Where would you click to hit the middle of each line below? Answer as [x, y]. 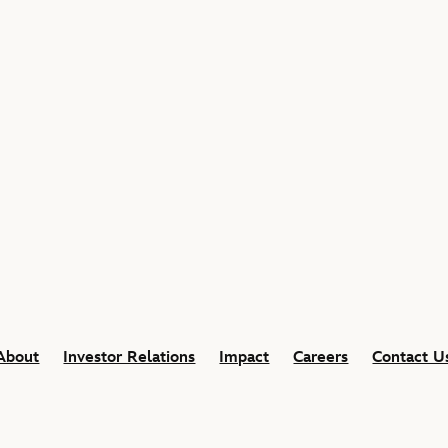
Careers [321, 358]
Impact [244, 358]
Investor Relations [129, 358]
